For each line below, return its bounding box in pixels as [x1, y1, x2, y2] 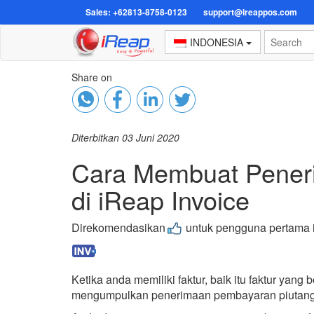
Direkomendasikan [71, 219, 165, 235]
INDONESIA [190, 35, 243, 49]
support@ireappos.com [203, 6, 297, 18]
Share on [71, 70, 112, 84]
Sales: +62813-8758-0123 [86, 6, 187, 18]
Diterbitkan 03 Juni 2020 [71, 130, 179, 144]
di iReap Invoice [71, 182, 250, 217]
